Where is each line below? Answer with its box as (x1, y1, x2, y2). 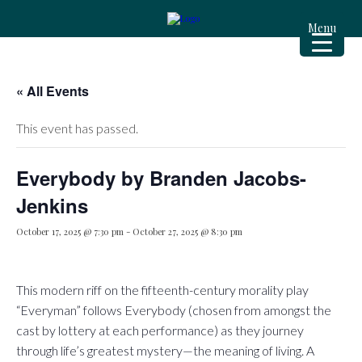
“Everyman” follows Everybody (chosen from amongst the (16, 302, 331, 318)
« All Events (16, 82, 89, 100)
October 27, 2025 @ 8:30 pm (133, 225, 242, 238)
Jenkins (16, 192, 88, 219)
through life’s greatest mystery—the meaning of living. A (16, 343, 314, 358)
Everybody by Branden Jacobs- (16, 164, 306, 192)
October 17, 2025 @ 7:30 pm (16, 225, 124, 238)
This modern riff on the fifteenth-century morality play (16, 282, 309, 297)
